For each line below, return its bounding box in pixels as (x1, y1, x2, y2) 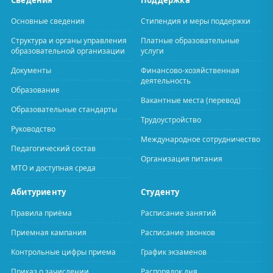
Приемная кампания (11, 227, 87, 238)
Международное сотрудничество (141, 134, 260, 144)
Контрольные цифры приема (11, 247, 116, 257)
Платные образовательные (141, 35, 239, 46)
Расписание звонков (141, 227, 215, 238)
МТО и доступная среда (11, 163, 96, 173)
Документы (11, 65, 51, 76)
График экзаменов (141, 247, 207, 257)
